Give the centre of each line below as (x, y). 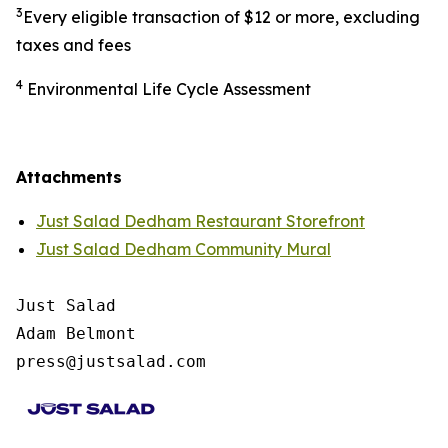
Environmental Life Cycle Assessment (169, 89)
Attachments (69, 177)
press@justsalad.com (116, 361)
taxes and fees (73, 45)
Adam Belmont (76, 333)
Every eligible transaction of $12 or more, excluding (221, 17)
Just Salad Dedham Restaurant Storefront (200, 221)
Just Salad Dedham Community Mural (183, 249)
